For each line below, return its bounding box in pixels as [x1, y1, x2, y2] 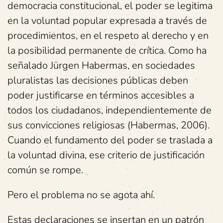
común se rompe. [7, 163, 83, 177]
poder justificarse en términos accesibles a [7, 89, 194, 102]
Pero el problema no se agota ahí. [7, 188, 155, 202]
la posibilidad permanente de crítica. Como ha [7, 44, 207, 57]
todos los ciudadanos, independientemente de [7, 104, 212, 117]
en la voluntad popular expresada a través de [7, 14, 207, 27]
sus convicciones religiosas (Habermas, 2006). [7, 118, 210, 132]
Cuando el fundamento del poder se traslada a [7, 133, 213, 147]
